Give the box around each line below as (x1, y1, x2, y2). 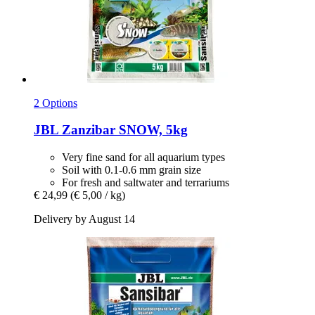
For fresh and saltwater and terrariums (62, 176, 229, 189)
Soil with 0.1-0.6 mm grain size (62, 164, 201, 176)
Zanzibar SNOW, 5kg (58, 122, 188, 138)
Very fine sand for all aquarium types (62, 151, 225, 164)
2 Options (34, 96, 77, 109)
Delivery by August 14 (34, 213, 135, 226)
